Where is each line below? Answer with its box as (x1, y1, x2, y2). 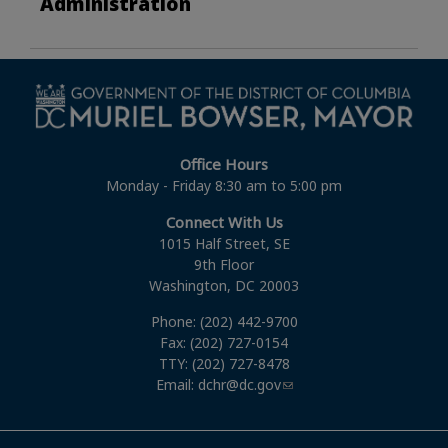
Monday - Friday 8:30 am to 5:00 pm (106, 175, 342, 195)
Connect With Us (165, 211, 283, 232)
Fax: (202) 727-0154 (160, 332, 288, 352)
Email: (155, 374, 198, 394)
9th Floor (194, 254, 254, 274)
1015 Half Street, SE (158, 233, 290, 253)
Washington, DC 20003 (149, 275, 299, 295)
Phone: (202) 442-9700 (150, 311, 298, 331)
